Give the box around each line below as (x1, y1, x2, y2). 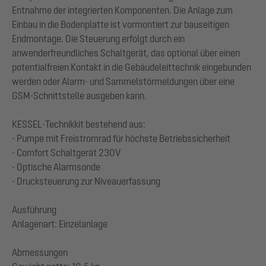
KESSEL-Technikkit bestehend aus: (12, 119, 145, 130)
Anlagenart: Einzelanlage (12, 218, 107, 230)
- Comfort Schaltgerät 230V (12, 147, 121, 159)
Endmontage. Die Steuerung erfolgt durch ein (12, 33, 185, 45)
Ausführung (12, 204, 56, 216)
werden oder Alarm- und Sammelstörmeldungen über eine (12, 76, 235, 87)
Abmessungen (12, 247, 68, 258)
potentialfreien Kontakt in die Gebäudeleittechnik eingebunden (12, 62, 251, 73)
